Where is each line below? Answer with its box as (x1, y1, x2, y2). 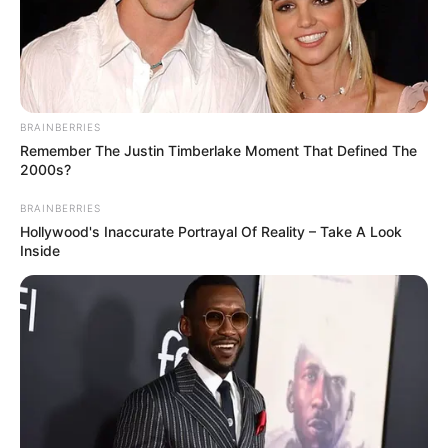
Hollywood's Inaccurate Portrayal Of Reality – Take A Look (20, 222, 402, 240)
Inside (20, 241, 60, 259)
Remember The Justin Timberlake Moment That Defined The (20, 141, 417, 159)
